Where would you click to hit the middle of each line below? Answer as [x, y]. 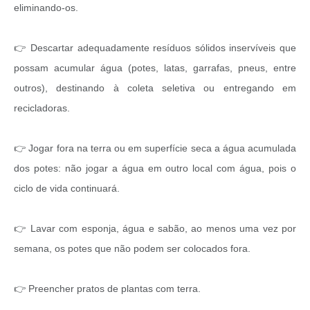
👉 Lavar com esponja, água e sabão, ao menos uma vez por [155, 228]
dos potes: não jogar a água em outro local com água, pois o [155, 168]
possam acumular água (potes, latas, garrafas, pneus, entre [155, 67]
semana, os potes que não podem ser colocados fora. [134, 248]
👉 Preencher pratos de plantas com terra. [109, 288]
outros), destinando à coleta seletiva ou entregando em [155, 88]
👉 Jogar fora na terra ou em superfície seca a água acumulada [155, 148]
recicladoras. [43, 108]
